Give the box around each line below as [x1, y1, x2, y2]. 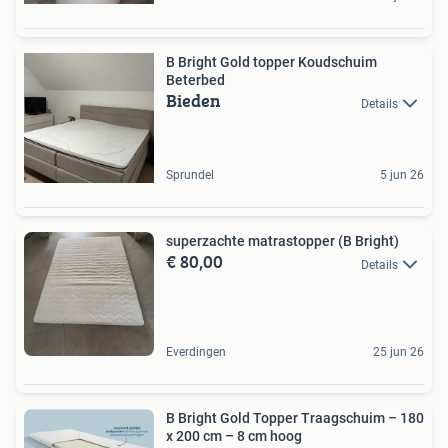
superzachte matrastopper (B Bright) [166, 233, 399, 250]
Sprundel [166, 168, 214, 183]
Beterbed [166, 72, 225, 89]
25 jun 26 [373, 345, 424, 360]
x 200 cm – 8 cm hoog [166, 428, 302, 445]
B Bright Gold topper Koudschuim [166, 54, 377, 71]
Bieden [166, 87, 221, 115]
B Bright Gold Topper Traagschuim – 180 [166, 410, 424, 427]
